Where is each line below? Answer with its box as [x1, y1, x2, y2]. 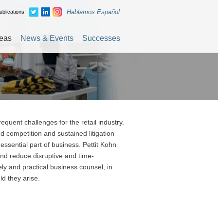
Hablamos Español [67, 8, 120, 16]
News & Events [20, 34, 73, 42]
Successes [82, 34, 120, 42]
